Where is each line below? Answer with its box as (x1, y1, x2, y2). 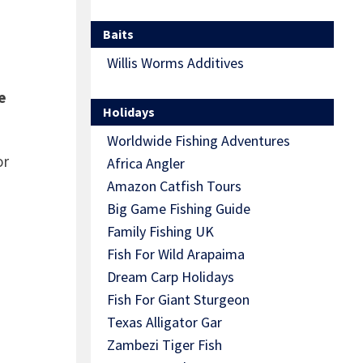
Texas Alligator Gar (107, 313, 222, 332)
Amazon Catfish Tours (107, 177, 241, 196)
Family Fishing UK (107, 222, 214, 241)
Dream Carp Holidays (107, 267, 234, 287)
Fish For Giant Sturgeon (107, 290, 250, 310)
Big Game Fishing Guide (107, 199, 250, 219)
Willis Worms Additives (107, 53, 244, 73)
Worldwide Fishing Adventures (107, 131, 290, 151)
